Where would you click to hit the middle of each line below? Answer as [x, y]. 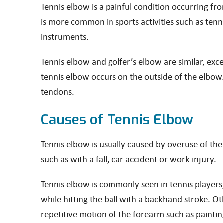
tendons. [57, 91]
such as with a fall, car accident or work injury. [128, 159]
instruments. [66, 36]
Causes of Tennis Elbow [117, 120]
